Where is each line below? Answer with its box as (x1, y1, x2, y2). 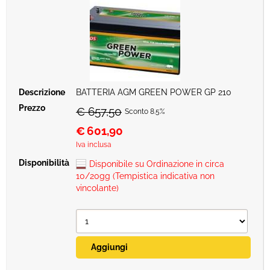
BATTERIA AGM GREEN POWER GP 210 (76, 87, 231, 97)
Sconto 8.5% (125, 107, 165, 116)
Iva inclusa (76, 140, 111, 149)
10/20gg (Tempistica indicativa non (76, 171, 215, 181)
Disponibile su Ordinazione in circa (89, 159, 224, 169)
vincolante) (76, 183, 119, 193)
